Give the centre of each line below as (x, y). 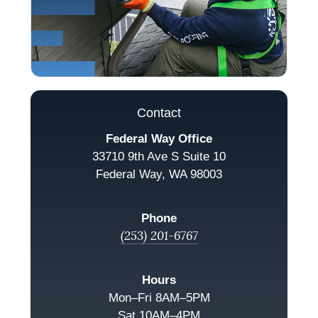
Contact (159, 113)
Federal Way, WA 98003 (159, 174)
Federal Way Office (159, 138)
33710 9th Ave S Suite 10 (159, 156)
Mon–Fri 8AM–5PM (159, 297)
